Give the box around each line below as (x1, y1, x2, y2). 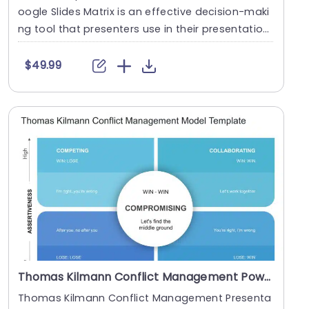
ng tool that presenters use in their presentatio (18, 21, 263, 36)
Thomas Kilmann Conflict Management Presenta (18, 291, 272, 306)
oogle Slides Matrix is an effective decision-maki (18, 4, 270, 19)
